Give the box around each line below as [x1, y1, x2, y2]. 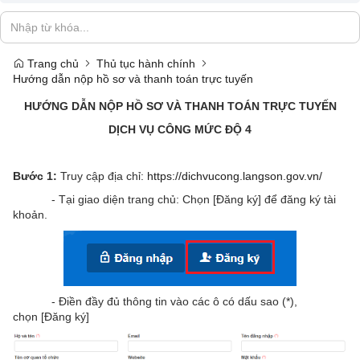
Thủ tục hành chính [96, 57, 195, 70]
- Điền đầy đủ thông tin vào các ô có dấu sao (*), [13, 295, 297, 308]
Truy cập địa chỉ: [57, 170, 147, 182]
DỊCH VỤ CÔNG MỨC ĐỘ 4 [108, 123, 252, 136]
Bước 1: [13, 170, 57, 182]
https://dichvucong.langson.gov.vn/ [147, 170, 322, 182]
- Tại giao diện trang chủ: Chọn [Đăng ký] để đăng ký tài [13, 193, 336, 206]
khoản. [13, 208, 47, 221]
